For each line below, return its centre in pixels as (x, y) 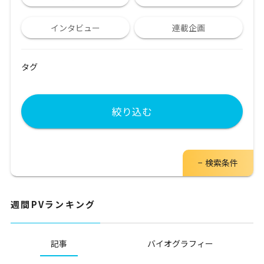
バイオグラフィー (180, 243)
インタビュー (75, 28)
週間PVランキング (53, 204)
